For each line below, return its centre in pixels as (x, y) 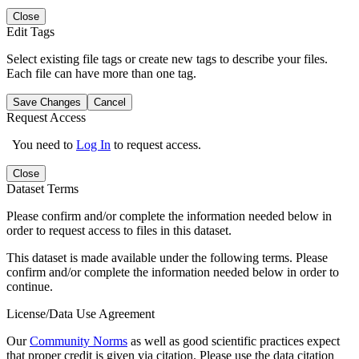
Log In (93, 144)
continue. (30, 286)
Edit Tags (30, 31)
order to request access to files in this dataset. (119, 230)
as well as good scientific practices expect (234, 341)
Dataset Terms (42, 188)
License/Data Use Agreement (81, 313)
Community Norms (79, 341)
